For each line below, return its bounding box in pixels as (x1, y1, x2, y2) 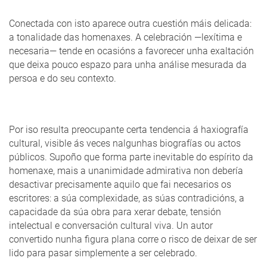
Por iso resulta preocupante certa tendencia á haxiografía (9, 124, 249, 136)
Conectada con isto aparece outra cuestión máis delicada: (9, 18, 252, 30)
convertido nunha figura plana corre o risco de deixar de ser (9, 234, 257, 246)
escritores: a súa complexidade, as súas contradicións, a (9, 193, 244, 204)
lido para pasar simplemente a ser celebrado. (9, 247, 197, 259)
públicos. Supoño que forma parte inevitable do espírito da (9, 151, 253, 163)
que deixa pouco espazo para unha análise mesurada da (9, 59, 247, 71)
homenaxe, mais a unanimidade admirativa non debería (9, 165, 243, 177)
